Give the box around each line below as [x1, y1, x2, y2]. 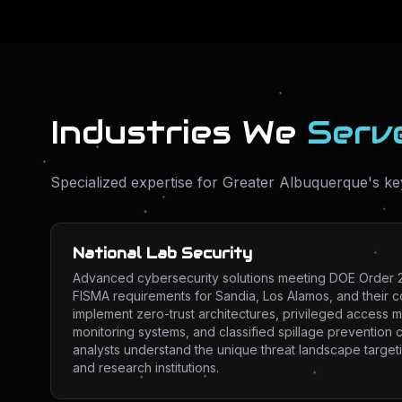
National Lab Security [73, 244, 252, 263]
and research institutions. [73, 360, 219, 375]
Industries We [50, 111, 307, 153]
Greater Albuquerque [223, 173, 368, 191]
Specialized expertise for [50, 173, 223, 191]
